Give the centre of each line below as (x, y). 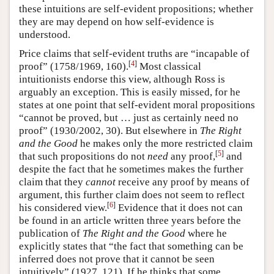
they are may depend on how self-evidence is (117, 22)
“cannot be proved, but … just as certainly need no (129, 118)
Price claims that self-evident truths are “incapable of (134, 54)
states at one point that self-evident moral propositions (137, 105)
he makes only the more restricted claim (165, 144)
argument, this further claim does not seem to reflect (132, 195)
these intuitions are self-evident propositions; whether (136, 9)
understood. (45, 35)
